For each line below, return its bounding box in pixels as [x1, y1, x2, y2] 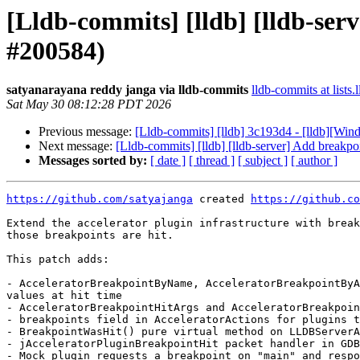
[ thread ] [189, 153, 235, 168]
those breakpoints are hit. [6, 229, 174, 242]
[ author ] [291, 153, 337, 168]
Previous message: [39, 125, 135, 139]
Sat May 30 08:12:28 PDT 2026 [6, 97, 171, 112]
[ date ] [150, 153, 186, 168]
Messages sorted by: [39, 153, 147, 168]
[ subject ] [238, 153, 288, 168]
